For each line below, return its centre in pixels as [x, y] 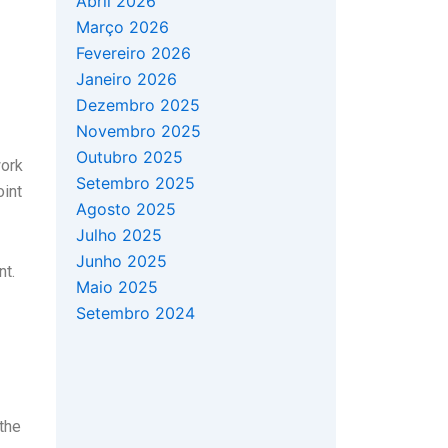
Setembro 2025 [135, 183]
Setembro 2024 [135, 313]
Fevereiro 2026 [133, 53]
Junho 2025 [121, 261]
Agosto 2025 [126, 209]
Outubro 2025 [129, 157]
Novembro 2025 [138, 131]
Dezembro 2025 [138, 105]
